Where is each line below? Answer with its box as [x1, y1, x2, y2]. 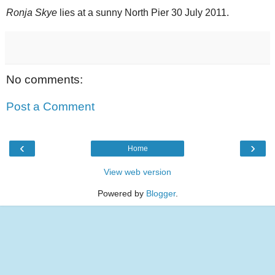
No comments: [6, 73, 83, 87]
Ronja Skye [6, 7, 57, 18]
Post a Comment [6, 99, 95, 113]
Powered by [97, 188, 146, 199]
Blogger [145, 188, 176, 199]
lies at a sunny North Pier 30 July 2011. [57, 7, 229, 18]
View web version [104, 167, 171, 177]
